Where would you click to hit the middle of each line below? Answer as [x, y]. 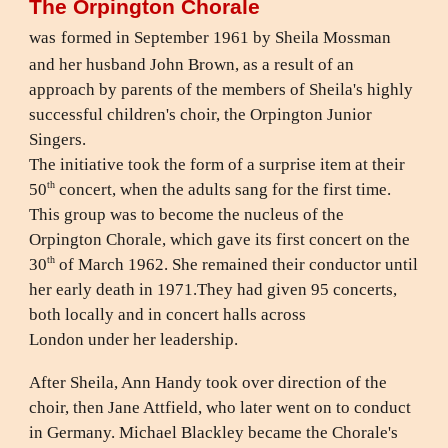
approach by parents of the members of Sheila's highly [221, 89]
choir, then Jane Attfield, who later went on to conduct [220, 407]
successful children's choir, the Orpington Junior [201, 114]
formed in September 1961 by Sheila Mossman [226, 37]
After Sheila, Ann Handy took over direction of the [208, 382]
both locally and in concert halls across [170, 314]
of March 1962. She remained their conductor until [237, 264]
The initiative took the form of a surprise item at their [217, 164]
